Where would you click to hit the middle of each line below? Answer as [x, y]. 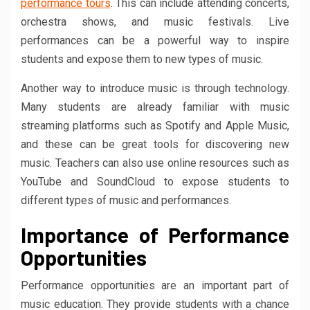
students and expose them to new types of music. [142, 59]
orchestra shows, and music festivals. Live [155, 21]
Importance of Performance [155, 234]
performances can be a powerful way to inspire [155, 40]
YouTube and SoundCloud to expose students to [155, 181]
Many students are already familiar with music [155, 107]
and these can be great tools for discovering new [155, 144]
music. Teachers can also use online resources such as [155, 163]
